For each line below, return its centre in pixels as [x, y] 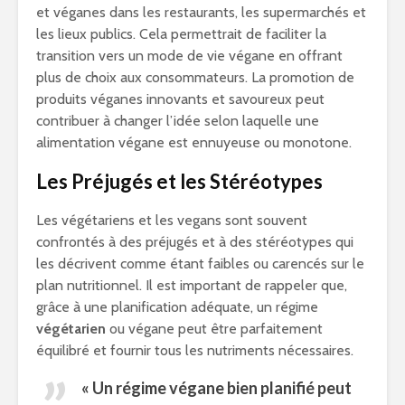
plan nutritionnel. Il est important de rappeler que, [192, 285]
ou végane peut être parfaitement [214, 329]
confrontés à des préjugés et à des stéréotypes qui [195, 242]
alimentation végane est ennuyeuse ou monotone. [194, 142]
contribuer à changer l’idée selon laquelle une [178, 121]
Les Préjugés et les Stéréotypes [179, 181]
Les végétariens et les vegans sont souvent [172, 220]
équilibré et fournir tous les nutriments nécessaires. [195, 350]
